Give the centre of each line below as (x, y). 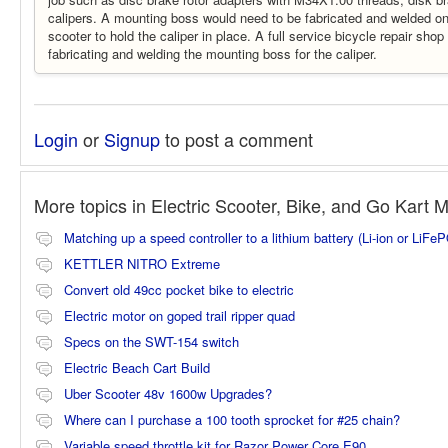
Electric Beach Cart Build (137, 368)
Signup (132, 139)
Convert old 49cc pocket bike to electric (179, 290)
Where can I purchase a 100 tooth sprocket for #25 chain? (232, 420)
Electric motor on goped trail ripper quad (179, 316)
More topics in (92, 205)
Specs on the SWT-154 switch (151, 342)
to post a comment (236, 139)
